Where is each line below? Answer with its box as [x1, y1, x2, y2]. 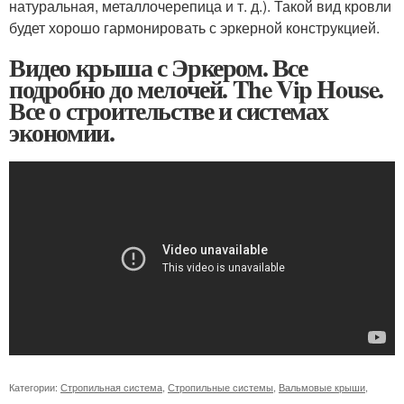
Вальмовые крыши [279, 379, 365, 394]
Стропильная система [60, 379, 162, 394]
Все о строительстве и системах [9, 91, 328, 129]
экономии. [9, 113, 115, 151]
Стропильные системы [168, 379, 273, 394]
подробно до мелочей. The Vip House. [9, 69, 383, 107]
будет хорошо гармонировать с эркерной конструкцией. [9, 16, 380, 38]
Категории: [9, 379, 60, 394]
